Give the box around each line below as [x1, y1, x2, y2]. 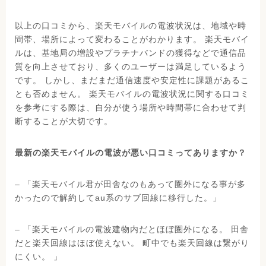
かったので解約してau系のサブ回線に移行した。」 [15, 193, 221, 203]
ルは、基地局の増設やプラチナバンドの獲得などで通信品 [15, 48, 246, 58]
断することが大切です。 [15, 116, 113, 126]
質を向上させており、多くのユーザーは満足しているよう [15, 62, 246, 72]
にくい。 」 [15, 252, 62, 262]
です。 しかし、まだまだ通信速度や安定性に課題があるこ [15, 75, 249, 85]
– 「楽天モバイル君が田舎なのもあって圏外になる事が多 [15, 179, 246, 189]
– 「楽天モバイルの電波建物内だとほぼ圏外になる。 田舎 [15, 224, 249, 235]
